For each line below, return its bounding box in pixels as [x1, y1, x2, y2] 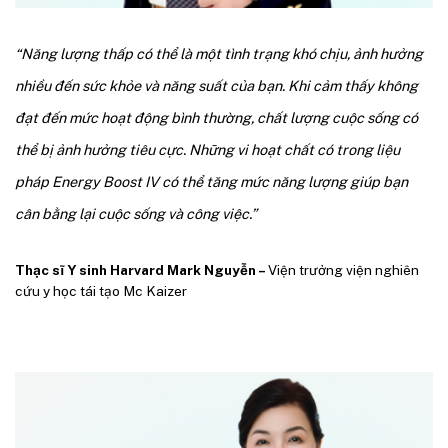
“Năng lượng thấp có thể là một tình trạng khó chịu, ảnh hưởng [15, 44, 423, 62]
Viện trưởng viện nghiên [268, 261, 419, 278]
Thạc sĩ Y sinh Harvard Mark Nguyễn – [15, 261, 268, 278]
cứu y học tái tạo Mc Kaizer [15, 282, 187, 299]
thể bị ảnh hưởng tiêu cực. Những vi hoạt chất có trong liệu [15, 140, 400, 158]
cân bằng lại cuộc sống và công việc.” [15, 204, 257, 222]
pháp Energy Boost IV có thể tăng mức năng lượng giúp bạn [15, 172, 408, 190]
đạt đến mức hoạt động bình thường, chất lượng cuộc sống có [15, 108, 418, 126]
